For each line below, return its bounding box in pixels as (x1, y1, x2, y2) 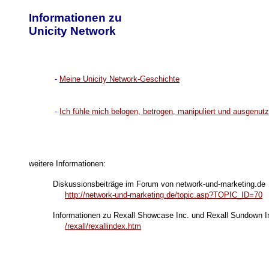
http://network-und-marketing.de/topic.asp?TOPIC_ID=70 (65, 190, 262, 200)
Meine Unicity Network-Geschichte (59, 74, 180, 84)
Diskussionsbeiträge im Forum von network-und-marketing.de (53, 180, 265, 189)
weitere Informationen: (29, 159, 106, 169)
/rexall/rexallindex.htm (65, 222, 141, 231)
